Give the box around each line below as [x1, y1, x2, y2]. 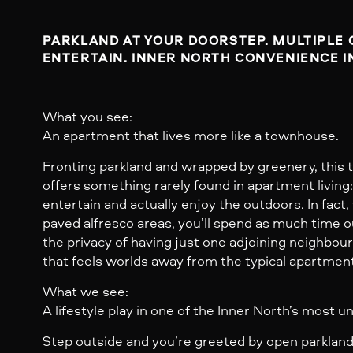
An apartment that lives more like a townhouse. [42, 126, 339, 145]
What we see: [42, 282, 128, 301]
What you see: [42, 107, 132, 126]
